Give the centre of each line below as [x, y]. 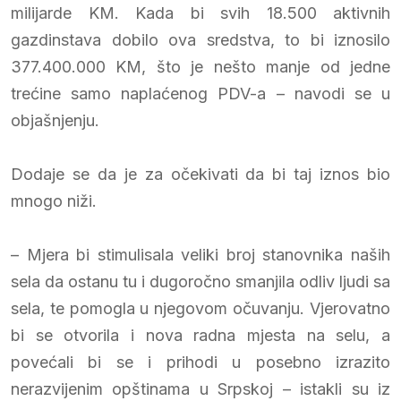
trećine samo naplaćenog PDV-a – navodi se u [200, 93]
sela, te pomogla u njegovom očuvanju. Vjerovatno [200, 308]
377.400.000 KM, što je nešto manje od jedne [200, 66]
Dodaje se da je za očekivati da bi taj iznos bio [200, 174]
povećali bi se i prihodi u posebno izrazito [200, 362]
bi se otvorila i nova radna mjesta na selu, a [200, 335]
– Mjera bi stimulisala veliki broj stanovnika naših [200, 254]
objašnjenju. [55, 120]
